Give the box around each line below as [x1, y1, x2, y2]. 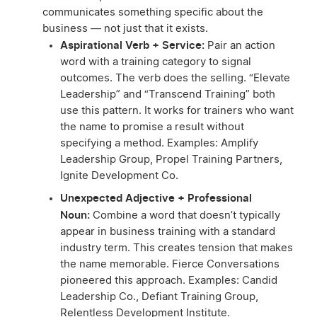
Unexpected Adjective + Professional [60, 191, 252, 205]
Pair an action [204, 40, 275, 52]
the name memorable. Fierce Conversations [60, 259, 279, 270]
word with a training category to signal [60, 57, 251, 68]
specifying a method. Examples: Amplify [60, 138, 258, 149]
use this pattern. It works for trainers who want [60, 105, 294, 117]
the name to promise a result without [60, 122, 244, 133]
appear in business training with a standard [60, 226, 275, 238]
